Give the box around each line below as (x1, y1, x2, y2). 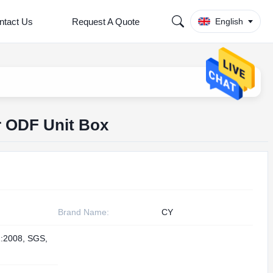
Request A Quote (72, 16, 140, 27)
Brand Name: (58, 207, 110, 217)
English (215, 16, 243, 26)
